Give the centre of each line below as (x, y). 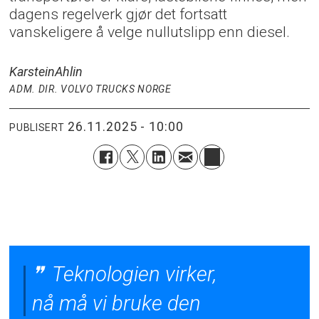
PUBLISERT (37, 128)
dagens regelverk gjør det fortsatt (119, 14)
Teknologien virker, (132, 274)
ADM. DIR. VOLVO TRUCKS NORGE (90, 89)
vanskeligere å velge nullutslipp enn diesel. (150, 31)
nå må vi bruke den (117, 303)
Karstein (32, 71)
